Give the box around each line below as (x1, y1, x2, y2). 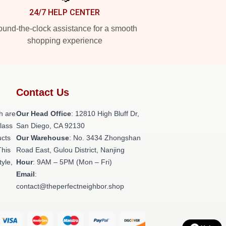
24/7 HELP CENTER (29, 8, 100, 17)
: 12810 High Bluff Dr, (71, 109, 139, 118)
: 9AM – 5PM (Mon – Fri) (33, 158, 112, 166)
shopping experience (27, 36, 102, 45)
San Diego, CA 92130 (16, 122, 85, 130)
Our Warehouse (16, 134, 69, 142)
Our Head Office (16, 109, 71, 118)
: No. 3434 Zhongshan (69, 134, 141, 142)
